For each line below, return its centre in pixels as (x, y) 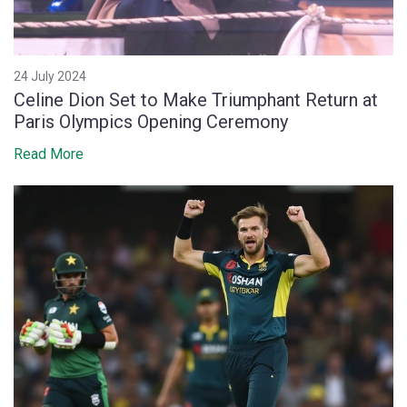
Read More (49, 154)
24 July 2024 (50, 76)
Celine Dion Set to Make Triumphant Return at (196, 99)
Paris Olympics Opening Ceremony (151, 121)
